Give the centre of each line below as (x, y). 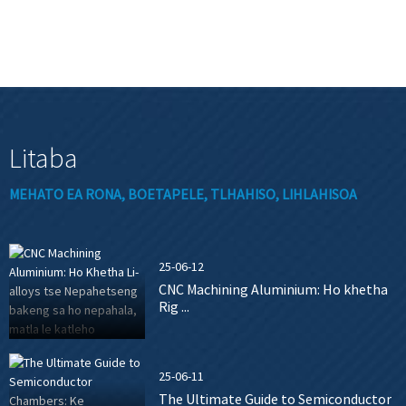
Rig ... (174, 306)
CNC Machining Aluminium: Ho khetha (273, 289)
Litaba (43, 157)
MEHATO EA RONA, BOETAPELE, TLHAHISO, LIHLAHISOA (183, 193)
